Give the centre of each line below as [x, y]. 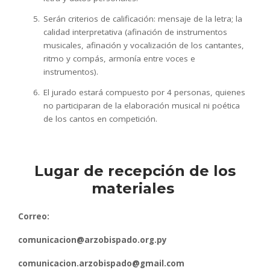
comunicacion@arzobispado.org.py [94, 240]
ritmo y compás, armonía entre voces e [119, 58]
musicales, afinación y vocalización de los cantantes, [144, 45]
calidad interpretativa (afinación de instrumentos [135, 32]
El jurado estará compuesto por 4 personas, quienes [144, 92]
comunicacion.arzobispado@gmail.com [101, 263]
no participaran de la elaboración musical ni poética [142, 105]
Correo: [34, 216]
